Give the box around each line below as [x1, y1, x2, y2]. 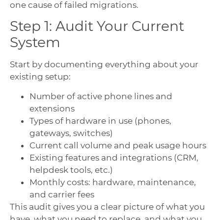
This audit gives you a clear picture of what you [10, 201, 205, 212]
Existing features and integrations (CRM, [29, 152, 198, 163]
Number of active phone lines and [29, 91, 172, 101]
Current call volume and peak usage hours [29, 140, 206, 150]
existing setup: [10, 72, 71, 82]
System [10, 34, 60, 51]
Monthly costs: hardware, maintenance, [29, 177, 196, 187]
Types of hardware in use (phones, [29, 115, 171, 126]
